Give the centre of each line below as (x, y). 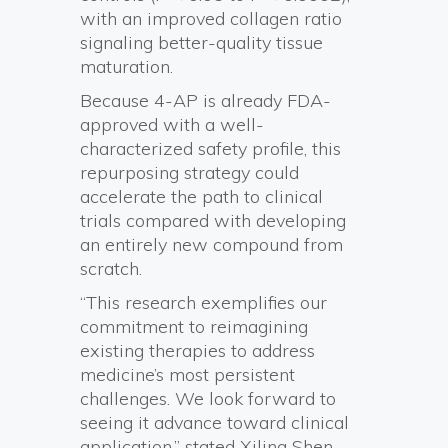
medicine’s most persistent (187, 374)
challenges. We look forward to (208, 398)
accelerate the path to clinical (201, 196)
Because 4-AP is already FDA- (205, 100)
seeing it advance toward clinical (214, 422)
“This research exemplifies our (203, 302)
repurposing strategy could (189, 172)
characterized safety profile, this (210, 148)
